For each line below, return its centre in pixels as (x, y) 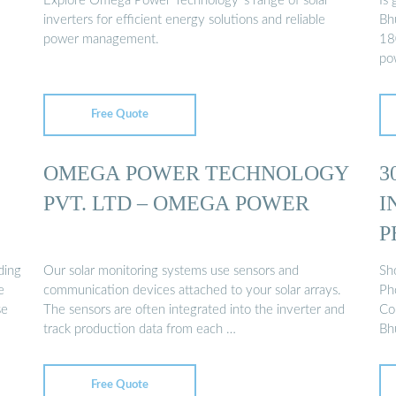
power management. (101, 40)
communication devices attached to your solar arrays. (192, 291)
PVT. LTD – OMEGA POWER (176, 202)
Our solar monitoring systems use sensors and (171, 271)
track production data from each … (140, 330)
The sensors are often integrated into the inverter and (194, 310)
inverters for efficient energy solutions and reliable (184, 20)
